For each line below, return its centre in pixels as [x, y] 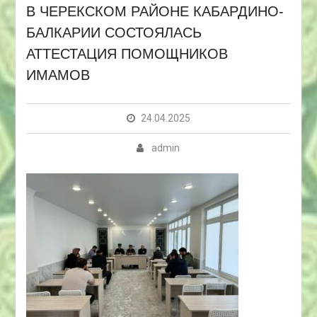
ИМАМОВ [58, 75]
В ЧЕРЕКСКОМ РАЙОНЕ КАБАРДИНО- [155, 11]
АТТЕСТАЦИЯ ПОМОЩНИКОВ [127, 54]
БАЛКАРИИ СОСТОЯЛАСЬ [114, 33]
